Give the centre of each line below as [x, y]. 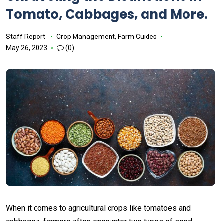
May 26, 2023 [27, 48]
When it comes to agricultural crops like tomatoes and [98, 208]
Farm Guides [137, 37]
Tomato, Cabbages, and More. [107, 14]
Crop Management [85, 37]
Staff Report [26, 37]
